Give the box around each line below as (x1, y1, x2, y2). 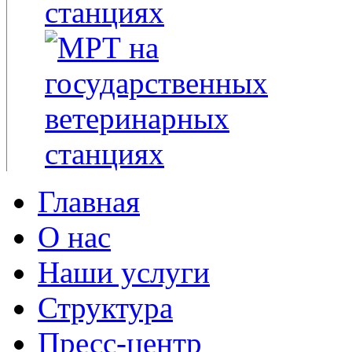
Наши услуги (38, 255, 210, 289)
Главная (38, 184, 140, 218)
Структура (38, 290, 173, 324)
